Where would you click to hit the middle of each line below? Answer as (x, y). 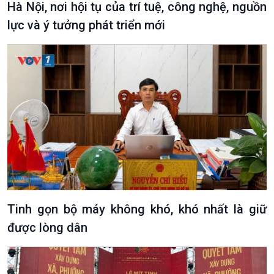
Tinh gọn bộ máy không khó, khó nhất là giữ (137, 209)
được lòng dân (47, 228)
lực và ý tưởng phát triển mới (86, 25)
